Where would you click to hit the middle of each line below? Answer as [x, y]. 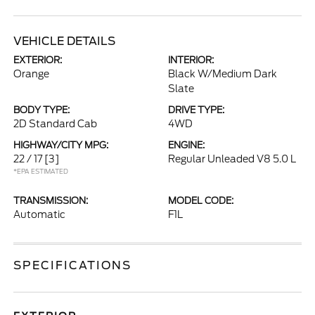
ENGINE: [186, 145]
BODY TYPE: [42, 110]
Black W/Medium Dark [223, 74]
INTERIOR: [191, 60]
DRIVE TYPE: [196, 110]
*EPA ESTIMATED [41, 171]
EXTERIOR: [38, 60]
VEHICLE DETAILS [65, 41]
